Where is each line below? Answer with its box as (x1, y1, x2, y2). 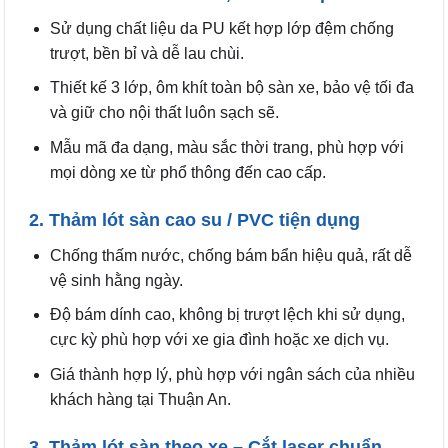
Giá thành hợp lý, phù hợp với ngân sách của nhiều (49, 365, 415, 383)
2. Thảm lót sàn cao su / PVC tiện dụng (29, 209, 360, 230)
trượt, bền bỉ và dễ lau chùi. (49, 44, 244, 62)
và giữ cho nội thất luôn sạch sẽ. (49, 104, 279, 122)
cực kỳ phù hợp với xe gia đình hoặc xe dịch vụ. (49, 331, 389, 349)
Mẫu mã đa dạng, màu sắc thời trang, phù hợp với (49, 138, 404, 156)
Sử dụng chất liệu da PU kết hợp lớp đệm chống (49, 19, 394, 37)
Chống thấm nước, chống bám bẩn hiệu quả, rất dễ (49, 246, 412, 264)
